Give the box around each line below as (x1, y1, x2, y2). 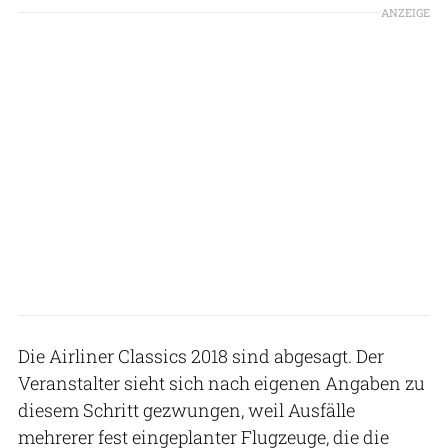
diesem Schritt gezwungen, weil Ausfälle (18, 397, 355, 422)
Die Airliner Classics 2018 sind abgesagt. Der (18, 343, 384, 368)
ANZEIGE (381, 4, 430, 20)
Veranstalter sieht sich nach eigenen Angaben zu (18, 370, 425, 395)
